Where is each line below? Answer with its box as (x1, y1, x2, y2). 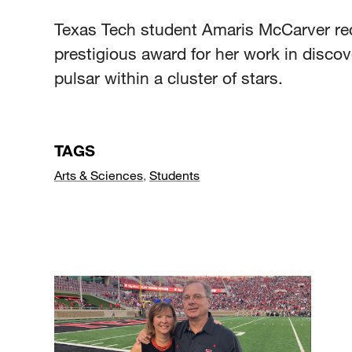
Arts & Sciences (54, 167, 143, 182)
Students (149, 167, 200, 182)
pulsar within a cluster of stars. (54, 67, 283, 88)
